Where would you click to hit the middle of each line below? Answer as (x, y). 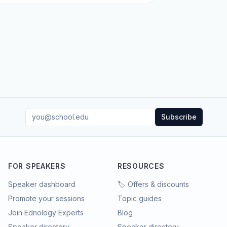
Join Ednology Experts (46, 212)
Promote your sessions (46, 198)
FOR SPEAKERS (37, 166)
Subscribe (179, 117)
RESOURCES (141, 166)
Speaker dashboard (42, 184)
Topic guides (140, 198)
